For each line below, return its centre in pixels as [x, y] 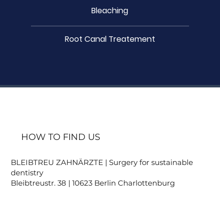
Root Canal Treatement [110, 39]
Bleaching [110, 10]
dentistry [27, 172]
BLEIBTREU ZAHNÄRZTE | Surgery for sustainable [102, 162]
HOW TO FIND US [60, 137]
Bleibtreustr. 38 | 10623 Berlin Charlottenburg [93, 183]
